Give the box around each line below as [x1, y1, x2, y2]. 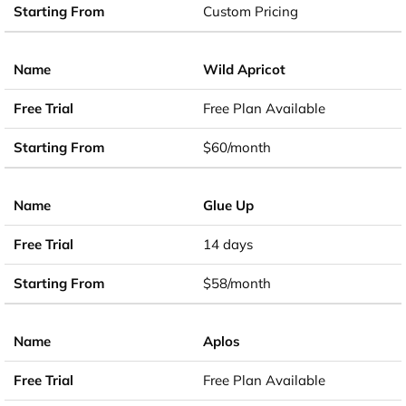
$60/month [203, 138, 271, 156]
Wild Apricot [203, 60, 285, 78]
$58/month [203, 274, 271, 292]
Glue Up [203, 196, 254, 214]
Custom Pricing [203, 2, 298, 20]
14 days [203, 235, 253, 253]
